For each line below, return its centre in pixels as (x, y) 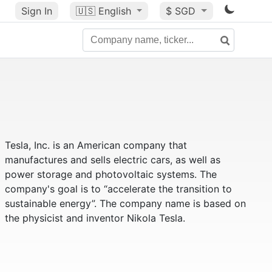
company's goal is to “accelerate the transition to (118, 189)
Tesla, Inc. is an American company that (96, 145)
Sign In (36, 11)
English (114, 11)
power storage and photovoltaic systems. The (110, 174)
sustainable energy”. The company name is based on (125, 203)
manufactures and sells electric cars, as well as (112, 160)
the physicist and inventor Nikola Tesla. (95, 218)
